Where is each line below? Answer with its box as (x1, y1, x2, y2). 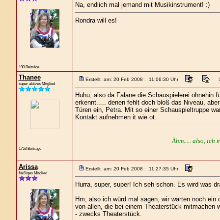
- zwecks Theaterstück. (75, 210, 142, 218)
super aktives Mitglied (18, 81, 55, 86)
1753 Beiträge (18, 146, 41, 151)
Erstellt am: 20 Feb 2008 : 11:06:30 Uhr (85, 77, 178, 82)
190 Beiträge (18, 64, 39, 69)
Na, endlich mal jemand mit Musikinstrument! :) (75, 1, 210, 8)
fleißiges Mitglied (18, 170, 47, 175)
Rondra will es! (75, 17, 117, 24)
